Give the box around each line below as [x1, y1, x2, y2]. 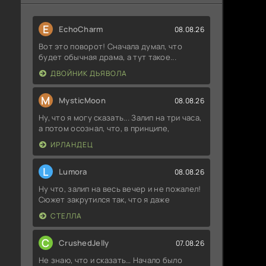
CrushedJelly [59, 237, 109, 249]
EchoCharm [59, 24, 103, 35]
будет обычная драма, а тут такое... [39, 52, 176, 63]
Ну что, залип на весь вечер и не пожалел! [39, 183, 201, 195]
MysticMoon [59, 95, 106, 106]
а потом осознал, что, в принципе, [39, 123, 170, 134]
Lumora [59, 166, 87, 178]
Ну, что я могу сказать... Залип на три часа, [39, 112, 202, 123]
